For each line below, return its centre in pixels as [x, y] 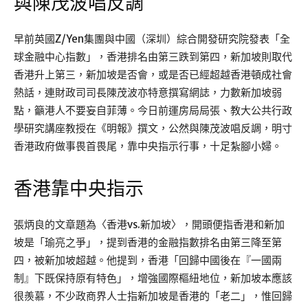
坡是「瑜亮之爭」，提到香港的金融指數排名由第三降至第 [148, 243]
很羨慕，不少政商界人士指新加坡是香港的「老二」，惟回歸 [153, 296]
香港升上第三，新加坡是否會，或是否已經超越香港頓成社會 [153, 75]
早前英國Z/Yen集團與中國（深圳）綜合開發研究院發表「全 [152, 39]
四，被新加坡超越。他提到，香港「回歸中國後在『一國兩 [148, 261]
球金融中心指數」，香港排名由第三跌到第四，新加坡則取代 [153, 57]
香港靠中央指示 [79, 189]
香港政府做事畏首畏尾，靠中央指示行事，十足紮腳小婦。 [148, 146]
